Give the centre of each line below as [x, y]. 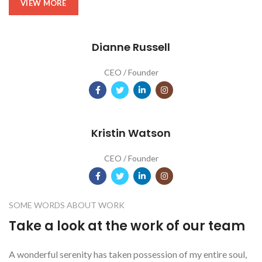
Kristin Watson [131, 133]
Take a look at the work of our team [127, 226]
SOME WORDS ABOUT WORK [67, 205]
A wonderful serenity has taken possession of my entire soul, [128, 254]
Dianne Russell [131, 47]
